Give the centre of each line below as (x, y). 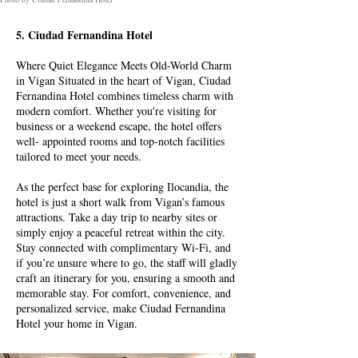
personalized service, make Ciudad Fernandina (121, 308)
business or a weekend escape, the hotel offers (119, 126)
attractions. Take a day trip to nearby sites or (117, 217)
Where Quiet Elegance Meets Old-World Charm (124, 65)
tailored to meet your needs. (79, 156)
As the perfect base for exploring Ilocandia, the (122, 187)
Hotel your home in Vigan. (77, 323)
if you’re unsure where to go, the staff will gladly (127, 263)
